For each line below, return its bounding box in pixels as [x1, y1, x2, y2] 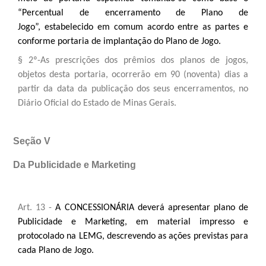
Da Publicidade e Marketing [13, 159, 136, 170]
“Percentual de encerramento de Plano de [18, 8, 248, 18]
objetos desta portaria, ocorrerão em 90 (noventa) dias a [18, 69, 248, 80]
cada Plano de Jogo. [18, 245, 94, 255]
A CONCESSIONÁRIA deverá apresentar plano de [55, 202, 248, 213]
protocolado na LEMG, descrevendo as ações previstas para [18, 231, 248, 241]
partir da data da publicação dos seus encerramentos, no [18, 84, 248, 94]
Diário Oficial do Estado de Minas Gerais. [18, 98, 176, 108]
